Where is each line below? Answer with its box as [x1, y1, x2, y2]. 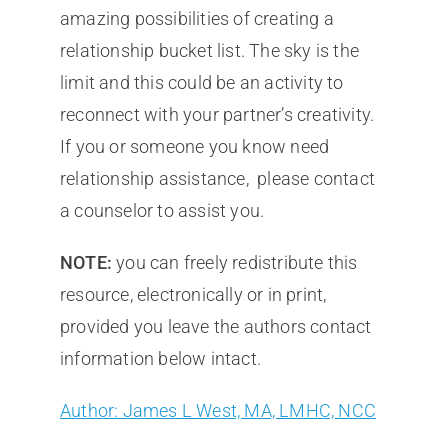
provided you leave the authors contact [59, 316, 372, 338]
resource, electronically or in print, [59, 284, 327, 306]
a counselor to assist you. [59, 200, 265, 222]
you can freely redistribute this [111, 252, 358, 274]
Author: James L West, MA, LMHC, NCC [59, 400, 376, 422]
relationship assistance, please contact [59, 168, 375, 190]
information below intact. [59, 348, 261, 370]
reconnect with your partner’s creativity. [59, 104, 375, 126]
